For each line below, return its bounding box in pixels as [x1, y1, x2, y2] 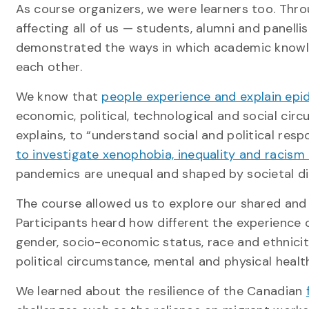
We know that [15, 88, 102, 105]
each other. [15, 59, 82, 75]
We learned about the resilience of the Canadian [15, 283, 306, 299]
